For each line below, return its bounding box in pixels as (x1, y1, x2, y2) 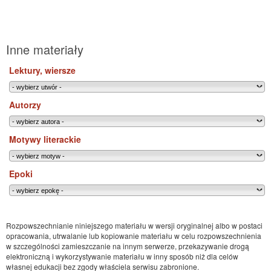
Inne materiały (6, 41, 83, 58)
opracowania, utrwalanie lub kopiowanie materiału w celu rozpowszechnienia (6, 230, 261, 241)
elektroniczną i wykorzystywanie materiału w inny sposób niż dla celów (6, 251, 238, 261)
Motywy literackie (9, 133, 81, 145)
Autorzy (9, 99, 41, 111)
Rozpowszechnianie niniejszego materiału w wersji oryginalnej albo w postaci (6, 220, 263, 230)
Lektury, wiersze (9, 64, 76, 76)
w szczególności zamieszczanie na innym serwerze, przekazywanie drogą (6, 241, 249, 251)
